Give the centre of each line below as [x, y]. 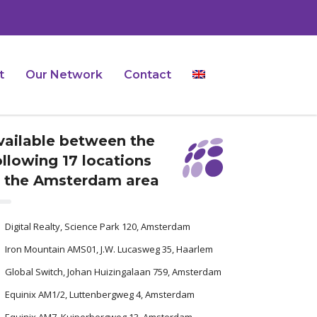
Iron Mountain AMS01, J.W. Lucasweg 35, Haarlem [109, 249]
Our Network [64, 75]
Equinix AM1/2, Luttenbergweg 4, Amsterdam [100, 294]
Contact [148, 75]
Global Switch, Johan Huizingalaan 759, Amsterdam [113, 272]
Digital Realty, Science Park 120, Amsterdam [98, 226]
